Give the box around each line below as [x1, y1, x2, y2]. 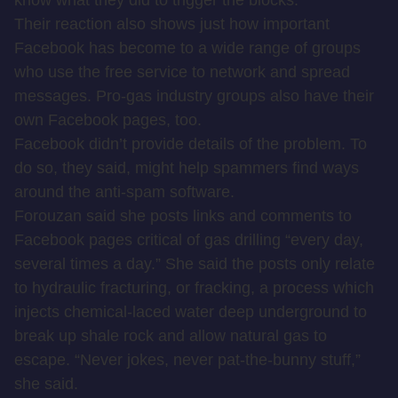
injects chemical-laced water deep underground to [14, 303, 367, 321]
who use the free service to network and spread [14, 63, 350, 81]
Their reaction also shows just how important [14, 15, 330, 33]
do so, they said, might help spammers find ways [14, 159, 359, 177]
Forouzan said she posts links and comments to [14, 207, 352, 225]
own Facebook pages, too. [14, 111, 202, 129]
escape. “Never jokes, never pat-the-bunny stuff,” [14, 351, 361, 369]
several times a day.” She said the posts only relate [14, 255, 375, 273]
